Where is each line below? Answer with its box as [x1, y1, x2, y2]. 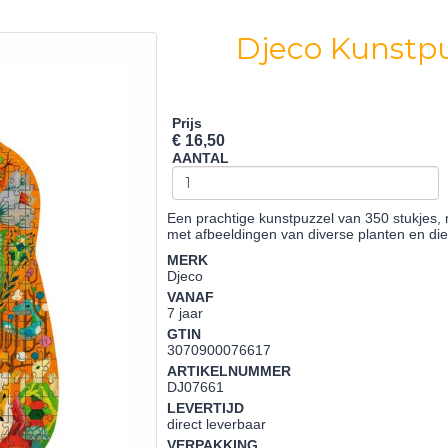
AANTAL [172, 150, 230, 166]
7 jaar [167, 305, 204, 321]
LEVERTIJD [167, 400, 245, 416]
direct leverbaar [167, 416, 267, 432]
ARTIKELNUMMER [167, 363, 292, 379]
